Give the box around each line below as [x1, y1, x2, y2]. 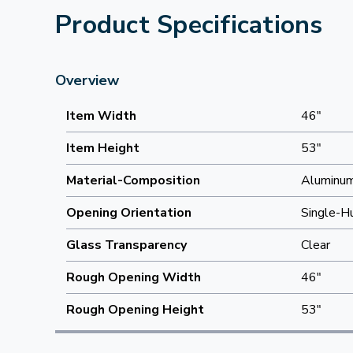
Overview [55, 71, 119, 90]
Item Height [66, 139, 139, 157]
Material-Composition [66, 172, 200, 189]
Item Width [66, 107, 136, 124]
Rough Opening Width [66, 269, 201, 286]
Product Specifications [55, 8, 323, 42]
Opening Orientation [66, 204, 191, 221]
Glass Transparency [66, 236, 187, 254]
